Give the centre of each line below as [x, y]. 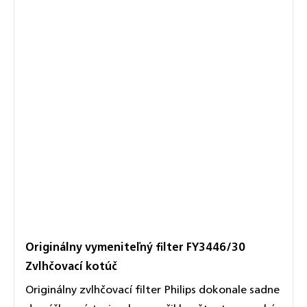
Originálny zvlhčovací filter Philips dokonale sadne [152, 290]
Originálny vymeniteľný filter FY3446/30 [135, 247]
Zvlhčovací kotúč [71, 266]
